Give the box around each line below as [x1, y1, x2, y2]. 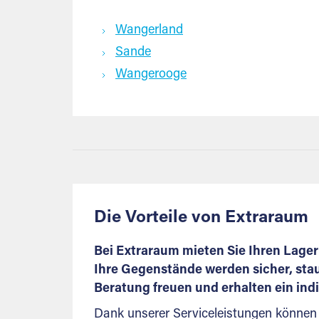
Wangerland [115, 24, 183, 37]
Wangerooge [115, 68, 187, 81]
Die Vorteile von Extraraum [94, 209, 308, 226]
